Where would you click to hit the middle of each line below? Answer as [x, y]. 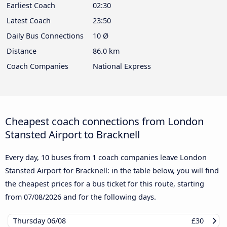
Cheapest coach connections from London [104, 121]
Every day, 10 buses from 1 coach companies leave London [106, 157]
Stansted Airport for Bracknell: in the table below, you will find [112, 170]
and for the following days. [109, 197]
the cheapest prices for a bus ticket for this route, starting [105, 183]
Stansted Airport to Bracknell [72, 134]
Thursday [30, 220]
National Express [122, 66]
